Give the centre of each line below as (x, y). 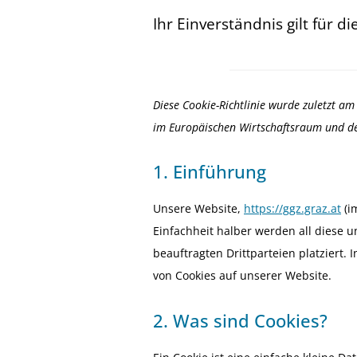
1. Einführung (210, 172)
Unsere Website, (198, 209)
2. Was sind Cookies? (240, 320)
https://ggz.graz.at (292, 209)
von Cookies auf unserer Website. (242, 276)
